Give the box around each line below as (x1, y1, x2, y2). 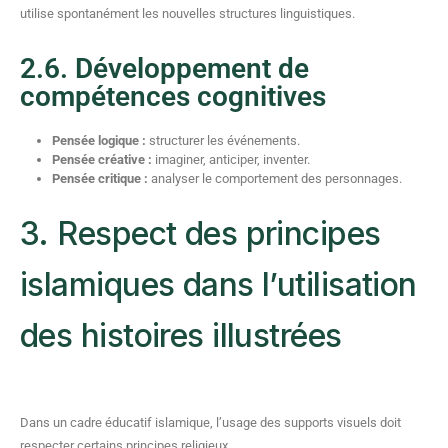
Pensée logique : (52, 133, 146, 148)
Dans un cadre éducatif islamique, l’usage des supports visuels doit (20, 415, 401, 430)
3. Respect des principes (20, 214, 381, 253)
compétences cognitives (20, 80, 326, 113)
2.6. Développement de (20, 52, 309, 85)
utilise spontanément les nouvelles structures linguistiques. (20, 6, 355, 21)
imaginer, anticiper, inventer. (152, 152, 310, 167)
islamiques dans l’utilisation (20, 265, 417, 304)
